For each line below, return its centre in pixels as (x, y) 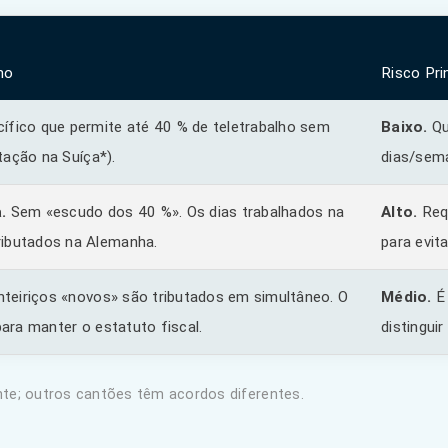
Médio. (406, 297)
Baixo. (404, 127)
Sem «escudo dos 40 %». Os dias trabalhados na (175, 212)
